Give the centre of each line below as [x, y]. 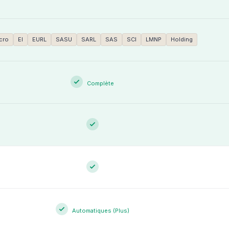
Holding [181, 39]
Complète [100, 83]
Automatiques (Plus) [100, 211]
